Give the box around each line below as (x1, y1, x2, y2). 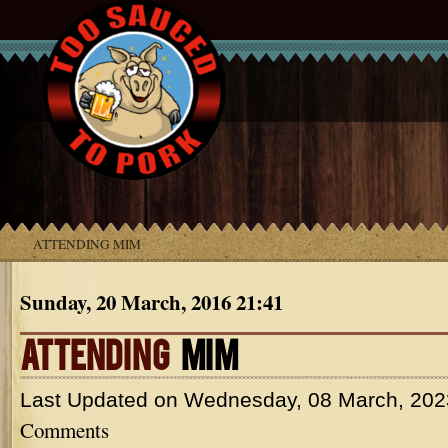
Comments (20, 416, 109, 444)
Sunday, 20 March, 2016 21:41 (20, 287, 283, 317)
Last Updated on (20, 388, 184, 411)
